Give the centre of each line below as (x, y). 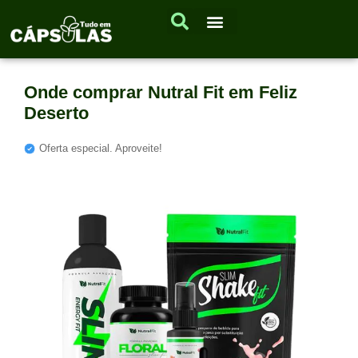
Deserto (56, 113)
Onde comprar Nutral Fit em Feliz (161, 93)
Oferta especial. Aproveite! (101, 149)
